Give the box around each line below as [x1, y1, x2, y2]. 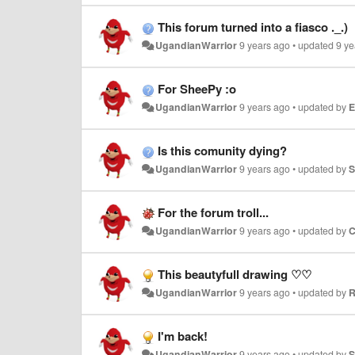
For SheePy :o [158, 80, 236, 97]
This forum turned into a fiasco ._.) [158, 18, 348, 36]
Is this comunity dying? [158, 142, 287, 159]
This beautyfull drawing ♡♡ [158, 265, 311, 283]
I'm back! [158, 327, 208, 345]
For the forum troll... [158, 204, 269, 221]
